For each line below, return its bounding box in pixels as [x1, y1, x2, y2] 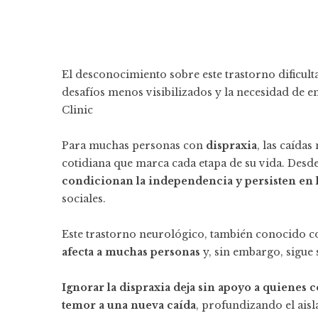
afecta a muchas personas [62, 246, 203, 258]
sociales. [62, 192, 106, 205]
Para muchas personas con [62, 139, 206, 152]
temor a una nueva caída [62, 299, 196, 312]
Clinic [62, 104, 93, 116]
